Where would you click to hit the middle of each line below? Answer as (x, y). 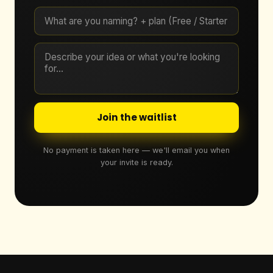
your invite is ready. (136, 163)
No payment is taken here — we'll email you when (136, 151)
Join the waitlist (136, 118)
